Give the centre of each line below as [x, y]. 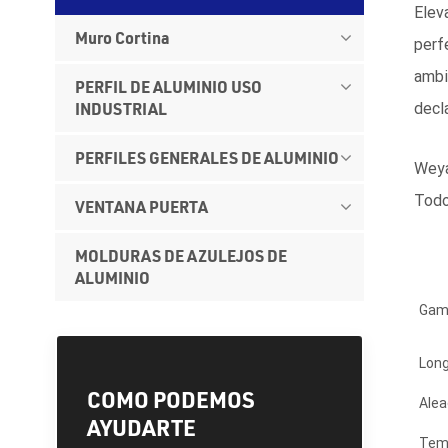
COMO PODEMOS [171, 399]
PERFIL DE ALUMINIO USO [169, 86]
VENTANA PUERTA [142, 206]
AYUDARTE [142, 427]
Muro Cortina [123, 37]
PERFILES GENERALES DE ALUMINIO [207, 157]
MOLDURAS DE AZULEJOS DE [181, 255]
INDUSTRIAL [121, 108]
